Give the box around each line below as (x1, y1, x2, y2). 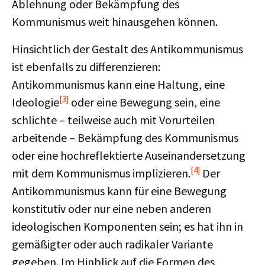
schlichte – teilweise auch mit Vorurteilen (12, 112, 215, 127)
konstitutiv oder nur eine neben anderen (12, 201, 211, 216)
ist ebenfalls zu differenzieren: (12, 59, 160, 74)
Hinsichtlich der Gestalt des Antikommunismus (12, 41, 243, 56)
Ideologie (12, 95, 59, 109)
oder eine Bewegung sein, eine (69, 95, 220, 109)
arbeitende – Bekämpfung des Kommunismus (12, 130, 238, 145)
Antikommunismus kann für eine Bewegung (12, 183, 227, 198)
